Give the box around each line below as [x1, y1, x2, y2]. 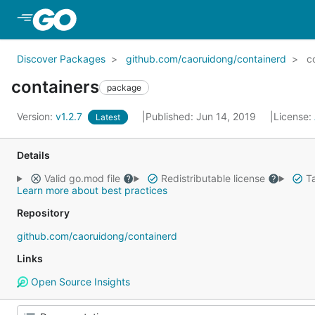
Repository [17, 207, 70, 219]
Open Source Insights [27, 276, 130, 288]
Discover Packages [17, 53, 105, 65]
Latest [96, 112, 120, 122]
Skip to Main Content [79, 12, 193, 26]
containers [11, 77, 99, 97]
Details [17, 149, 50, 161]
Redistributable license [157, 172, 268, 184]
